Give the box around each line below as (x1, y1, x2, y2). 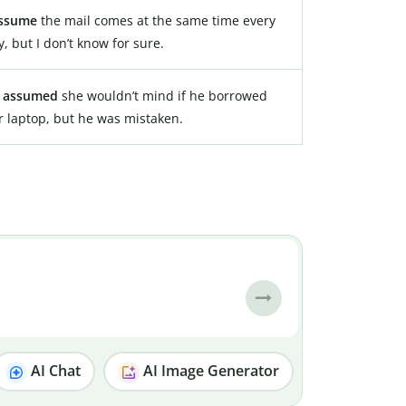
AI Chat (27, 361, 82, 382)
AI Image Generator (140, 361, 280, 382)
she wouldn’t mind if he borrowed (58, 86, 267, 104)
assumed (3, 86, 58, 104)
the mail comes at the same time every (37, 11, 275, 29)
